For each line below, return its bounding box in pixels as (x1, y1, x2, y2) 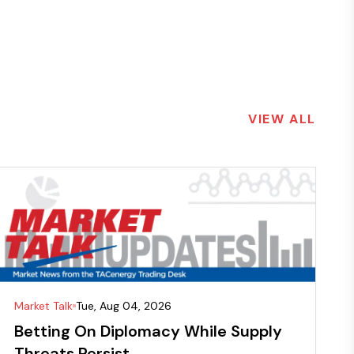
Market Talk (14, 299, 73, 314)
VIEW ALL (248, 110, 316, 127)
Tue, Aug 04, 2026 (76, 299, 172, 314)
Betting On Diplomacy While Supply (14, 321, 283, 342)
